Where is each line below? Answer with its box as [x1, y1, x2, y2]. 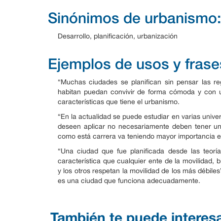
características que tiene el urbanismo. [58, 97, 180, 106]
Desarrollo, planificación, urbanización [58, 32, 180, 40]
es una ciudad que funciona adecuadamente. [58, 176, 200, 184]
